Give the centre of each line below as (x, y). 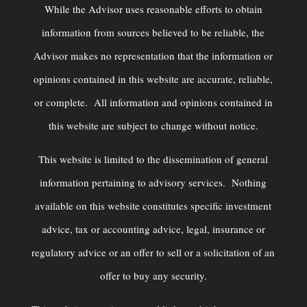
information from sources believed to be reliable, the (153, 33)
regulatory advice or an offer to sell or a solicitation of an (153, 253)
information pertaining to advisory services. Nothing (153, 183)
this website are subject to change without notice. (153, 126)
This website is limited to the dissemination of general (153, 159)
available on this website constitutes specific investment (153, 206)
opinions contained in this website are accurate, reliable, (153, 79)
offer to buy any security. (153, 276)
